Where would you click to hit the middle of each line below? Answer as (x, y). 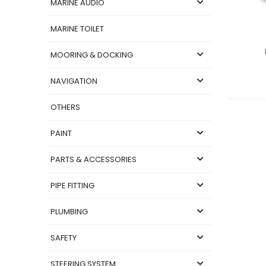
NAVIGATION (74, 81)
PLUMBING (69, 211)
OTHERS (65, 107)
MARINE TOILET (77, 28)
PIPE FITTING (72, 185)
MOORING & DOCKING (92, 55)
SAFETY (64, 237)
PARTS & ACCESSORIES (94, 159)
